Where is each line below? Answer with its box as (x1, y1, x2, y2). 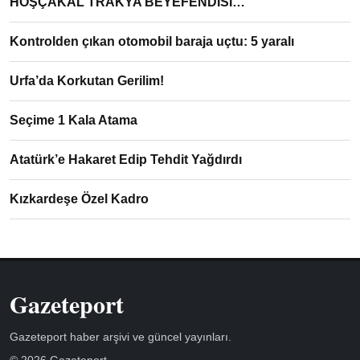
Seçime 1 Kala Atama (10, 113, 137, 127)
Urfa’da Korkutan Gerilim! (10, 74, 164, 88)
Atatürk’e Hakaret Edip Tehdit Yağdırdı (10, 153, 242, 166)
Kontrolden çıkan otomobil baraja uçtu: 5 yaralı (10, 35, 294, 48)
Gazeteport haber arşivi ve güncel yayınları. (10, 330, 231, 343)
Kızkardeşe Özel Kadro (10, 192, 149, 206)
